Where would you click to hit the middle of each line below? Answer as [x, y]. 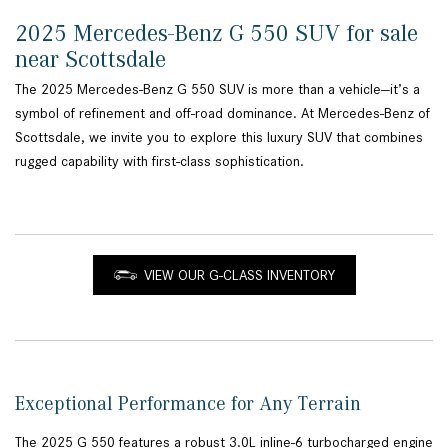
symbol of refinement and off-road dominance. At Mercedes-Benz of [222, 113]
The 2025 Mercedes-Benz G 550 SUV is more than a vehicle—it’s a [217, 89]
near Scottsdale [93, 59]
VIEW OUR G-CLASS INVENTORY [239, 275]
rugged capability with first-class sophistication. [161, 161]
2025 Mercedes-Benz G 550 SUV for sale [216, 33]
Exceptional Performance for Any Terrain [190, 403]
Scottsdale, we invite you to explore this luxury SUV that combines [219, 137]
